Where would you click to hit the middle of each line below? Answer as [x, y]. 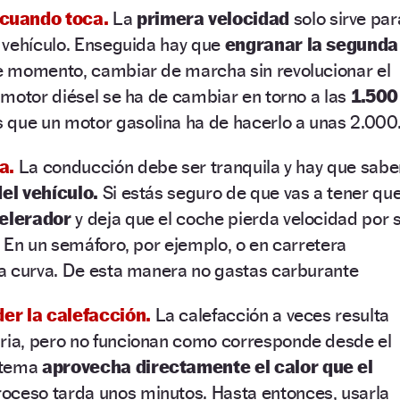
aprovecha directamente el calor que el [208, 366]
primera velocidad [212, 18]
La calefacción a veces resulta [272, 314]
